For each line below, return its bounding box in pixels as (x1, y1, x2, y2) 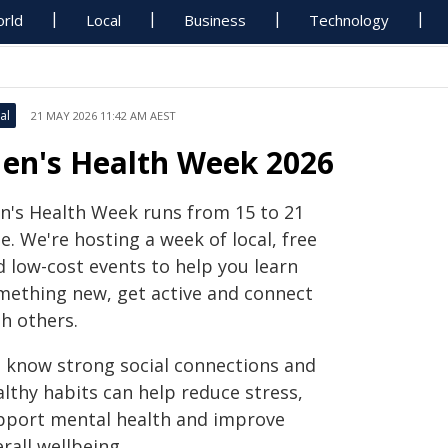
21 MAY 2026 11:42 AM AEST (31, 108, 176, 123)
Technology (309, 10, 390, 30)
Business (184, 10, 247, 30)
